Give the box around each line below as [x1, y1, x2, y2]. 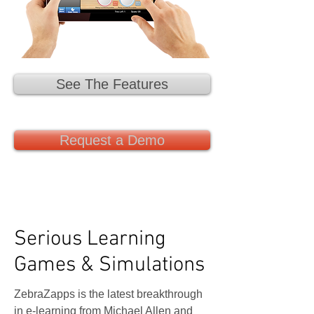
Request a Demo [60, 132, 165, 148]
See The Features [56, 76, 168, 92]
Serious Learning [14, 226, 166, 252]
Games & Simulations [14, 252, 205, 278]
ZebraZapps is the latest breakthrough [14, 288, 203, 300]
